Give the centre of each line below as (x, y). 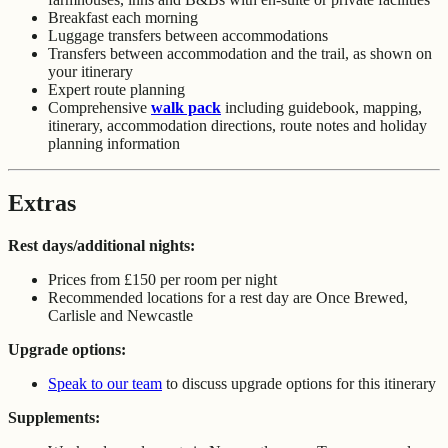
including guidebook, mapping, (321, 107)
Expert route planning (116, 89)
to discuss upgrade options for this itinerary (299, 384)
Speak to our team (105, 384)
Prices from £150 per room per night (162, 280)
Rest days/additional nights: (101, 246)
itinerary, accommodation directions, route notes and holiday (237, 125)
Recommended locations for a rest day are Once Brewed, (228, 298)
